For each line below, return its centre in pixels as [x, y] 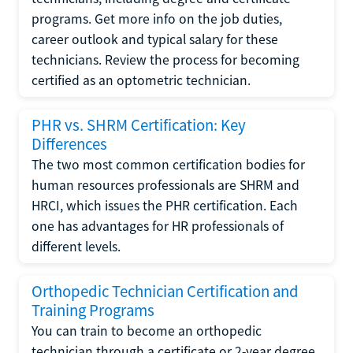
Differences [69, 144]
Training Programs [93, 310]
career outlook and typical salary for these [155, 39]
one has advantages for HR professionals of [158, 226]
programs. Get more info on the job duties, [157, 19]
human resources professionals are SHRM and [165, 185]
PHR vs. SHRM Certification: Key [139, 125]
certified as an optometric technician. [141, 80]
